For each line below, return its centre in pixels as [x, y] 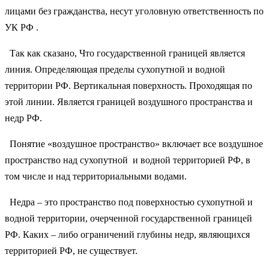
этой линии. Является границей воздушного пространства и [129, 101]
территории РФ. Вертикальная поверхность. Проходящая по [128, 85]
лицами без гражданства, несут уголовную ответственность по [134, 11]
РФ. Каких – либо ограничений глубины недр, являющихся [127, 234]
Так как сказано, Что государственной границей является [125, 53]
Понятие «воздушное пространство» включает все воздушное [134, 144]
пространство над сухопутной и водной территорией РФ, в [128, 160]
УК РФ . [22, 27]
